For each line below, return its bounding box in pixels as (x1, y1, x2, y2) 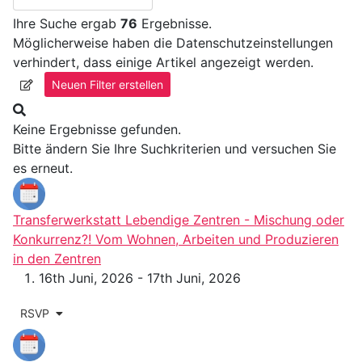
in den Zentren (13, 250, 101, 267)
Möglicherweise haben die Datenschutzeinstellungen (13, 35, 333, 52)
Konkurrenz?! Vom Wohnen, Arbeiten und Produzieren (13, 231, 339, 248)
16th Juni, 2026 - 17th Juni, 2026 (39, 270, 241, 287)
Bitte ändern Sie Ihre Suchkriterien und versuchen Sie (13, 141, 336, 158)
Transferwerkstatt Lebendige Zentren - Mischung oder (13, 212, 344, 229)
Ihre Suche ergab (13, 15, 120, 32)
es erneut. (13, 160, 73, 177)
